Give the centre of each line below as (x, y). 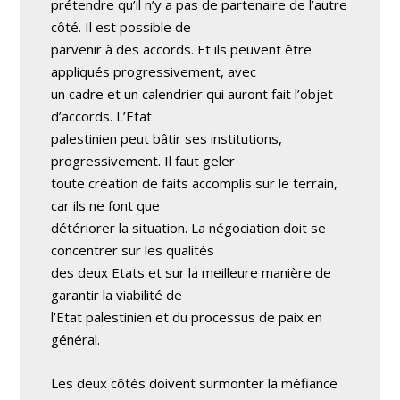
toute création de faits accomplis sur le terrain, (195, 183)
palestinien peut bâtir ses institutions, (167, 138)
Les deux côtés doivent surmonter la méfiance (195, 383)
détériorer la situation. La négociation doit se (189, 228)
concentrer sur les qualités (133, 250)
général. (76, 339)
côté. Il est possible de (121, 27)
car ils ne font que (106, 205)
